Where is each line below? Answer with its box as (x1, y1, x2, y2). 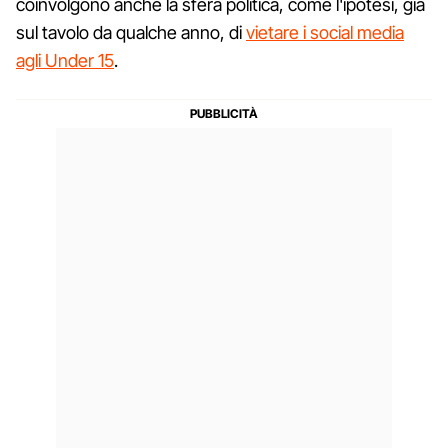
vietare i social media (246, 21, 404, 43)
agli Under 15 (16, 49, 114, 71)
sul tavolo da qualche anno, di (16, 21, 246, 43)
